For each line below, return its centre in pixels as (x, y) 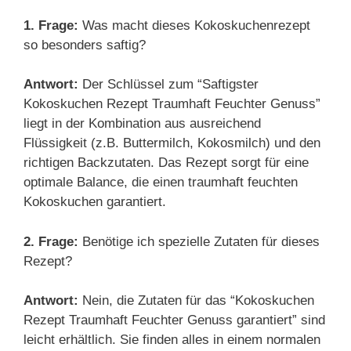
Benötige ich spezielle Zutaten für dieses (199, 241)
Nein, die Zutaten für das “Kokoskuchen (196, 300)
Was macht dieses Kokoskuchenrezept (194, 25)
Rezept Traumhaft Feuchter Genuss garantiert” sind (174, 320)
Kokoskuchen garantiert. (95, 202)
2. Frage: (51, 241)
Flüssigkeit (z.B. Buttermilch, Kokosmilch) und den (172, 143)
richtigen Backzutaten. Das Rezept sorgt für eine (166, 163)
